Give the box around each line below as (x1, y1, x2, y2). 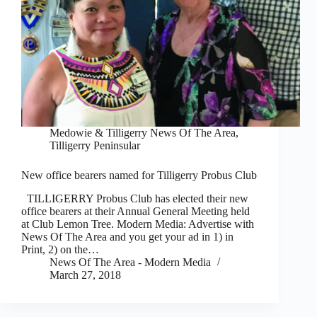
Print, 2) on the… (21, 243, 99, 256)
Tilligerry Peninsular (50, 139, 140, 152)
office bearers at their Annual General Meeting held (21, 205, 250, 218)
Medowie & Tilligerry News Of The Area (50, 127, 236, 139)
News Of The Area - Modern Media (50, 256, 211, 269)
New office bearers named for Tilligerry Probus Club (21, 169, 257, 182)
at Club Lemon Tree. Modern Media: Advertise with (21, 218, 254, 231)
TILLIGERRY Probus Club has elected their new (21, 192, 248, 205)
